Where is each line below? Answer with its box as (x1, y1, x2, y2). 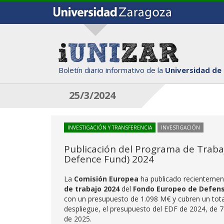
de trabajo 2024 (64, 184, 119, 193)
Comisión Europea (74, 174, 138, 183)
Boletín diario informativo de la (58, 64, 165, 75)
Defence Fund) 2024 (64, 152, 154, 165)
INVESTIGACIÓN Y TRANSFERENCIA (67, 124, 152, 131)
